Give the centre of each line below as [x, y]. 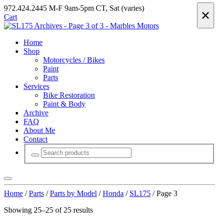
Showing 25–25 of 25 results [48, 210]
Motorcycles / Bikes [74, 60]
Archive [36, 113]
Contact [35, 139]
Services [36, 86]
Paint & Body [64, 104]
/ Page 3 [164, 193]
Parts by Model [73, 193]
